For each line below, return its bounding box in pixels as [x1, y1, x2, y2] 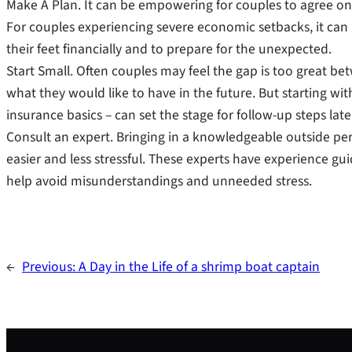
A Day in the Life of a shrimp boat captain [79, 257, 320, 277]
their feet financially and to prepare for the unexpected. [6, 38, 332, 59]
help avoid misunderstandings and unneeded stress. [6, 170, 312, 191]
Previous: [22, 257, 79, 277]
